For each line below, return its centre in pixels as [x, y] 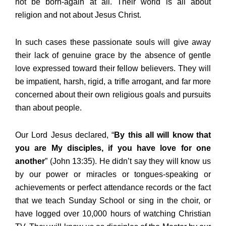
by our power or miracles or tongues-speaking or [113, 175]
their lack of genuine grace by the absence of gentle [113, 55]
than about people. [48, 108]
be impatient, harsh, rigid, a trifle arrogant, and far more [113, 82]
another [30, 161]
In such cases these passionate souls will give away [113, 42]
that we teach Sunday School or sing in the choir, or [113, 201]
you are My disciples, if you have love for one [113, 148]
